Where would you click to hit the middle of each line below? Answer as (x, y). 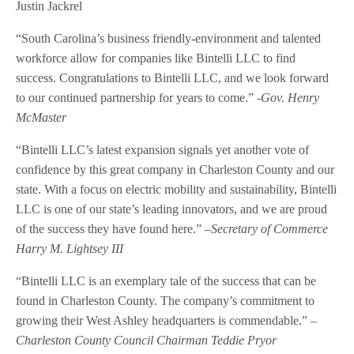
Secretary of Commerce (270, 229)
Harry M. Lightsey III (70, 249)
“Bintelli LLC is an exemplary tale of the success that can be (166, 281)
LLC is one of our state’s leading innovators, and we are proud (172, 209)
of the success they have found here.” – (114, 229)
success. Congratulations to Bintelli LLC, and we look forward (173, 78)
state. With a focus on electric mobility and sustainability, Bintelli (177, 190)
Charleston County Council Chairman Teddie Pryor (147, 341)
